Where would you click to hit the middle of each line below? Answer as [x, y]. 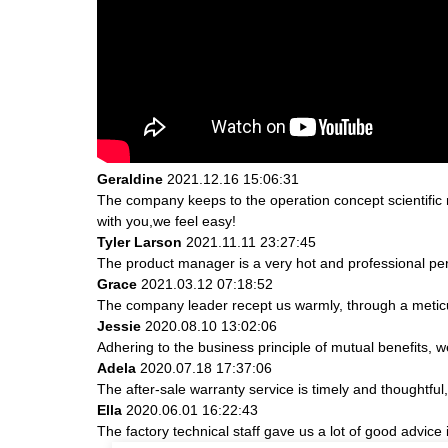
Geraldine [130, 178]
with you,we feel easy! [166, 220]
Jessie [119, 325]
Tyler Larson [139, 241]
